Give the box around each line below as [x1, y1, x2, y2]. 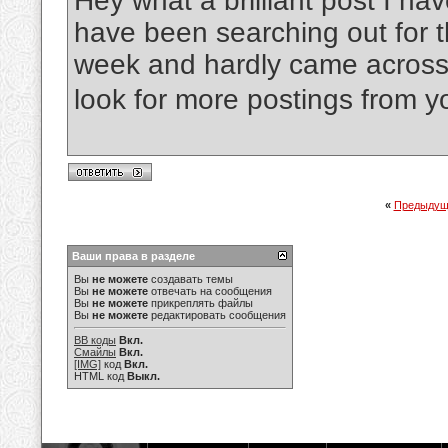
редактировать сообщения [148, 309, 286, 321]
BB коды [74, 334, 116, 346]
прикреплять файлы [148, 297, 253, 309]
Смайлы [74, 346, 116, 358]
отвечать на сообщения [148, 285, 272, 297]
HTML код [74, 370, 127, 382]
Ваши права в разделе [72, 250, 195, 262]
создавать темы [148, 273, 233, 285]
